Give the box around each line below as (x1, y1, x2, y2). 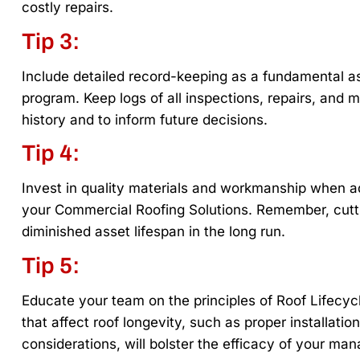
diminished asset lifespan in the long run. (22, 223, 285, 240)
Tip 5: (22, 252, 80, 278)
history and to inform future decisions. (22, 111, 268, 128)
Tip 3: (22, 28, 80, 54)
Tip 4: (22, 141, 80, 166)
